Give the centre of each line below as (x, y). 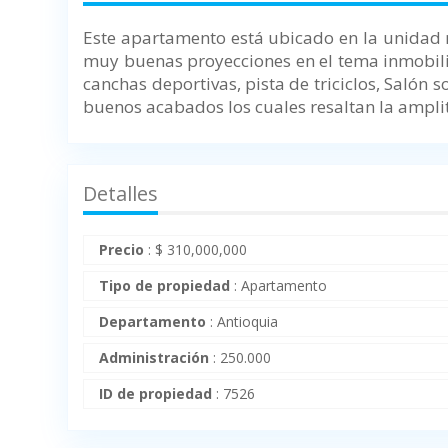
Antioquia (248, 322)
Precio (122, 250)
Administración (154, 358)
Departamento (153, 322)
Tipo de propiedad (165, 286)
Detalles (121, 194)
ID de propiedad (156, 394)
